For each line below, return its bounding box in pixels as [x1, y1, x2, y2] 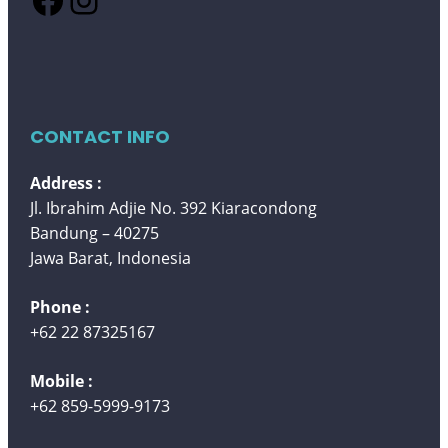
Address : [30, 171, 103, 194]
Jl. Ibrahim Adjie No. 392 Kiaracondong [30, 196, 318, 219]
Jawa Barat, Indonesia [30, 246, 192, 269]
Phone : [30, 295, 91, 318]
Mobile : [30, 369, 94, 392]
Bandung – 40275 [30, 221, 160, 244]
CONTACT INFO [30, 123, 171, 149]
